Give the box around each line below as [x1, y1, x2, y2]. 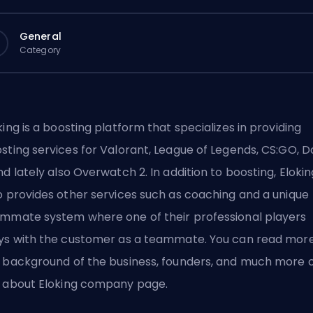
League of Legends [154, 142, 256, 158]
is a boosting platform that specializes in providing [19, 119, 302, 136]
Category [20, 43, 61, 56]
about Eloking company [2, 276, 134, 292]
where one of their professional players [85, 209, 307, 225]
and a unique [235, 187, 309, 203]
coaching [184, 187, 236, 203]
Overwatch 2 [73, 164, 145, 180]
